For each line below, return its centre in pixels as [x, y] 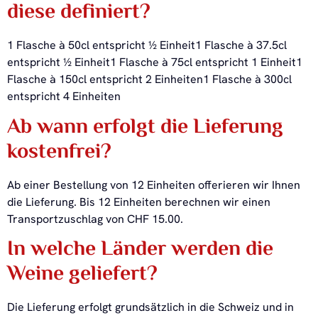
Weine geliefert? [82, 274]
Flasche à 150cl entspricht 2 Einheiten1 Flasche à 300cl [149, 79]
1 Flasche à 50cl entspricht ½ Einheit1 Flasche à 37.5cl [147, 45]
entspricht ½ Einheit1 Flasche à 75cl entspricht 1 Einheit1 [155, 62]
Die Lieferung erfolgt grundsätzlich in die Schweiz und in [150, 307]
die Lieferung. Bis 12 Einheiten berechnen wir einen [139, 202]
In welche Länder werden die [140, 250]
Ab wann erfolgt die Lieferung [145, 127]
